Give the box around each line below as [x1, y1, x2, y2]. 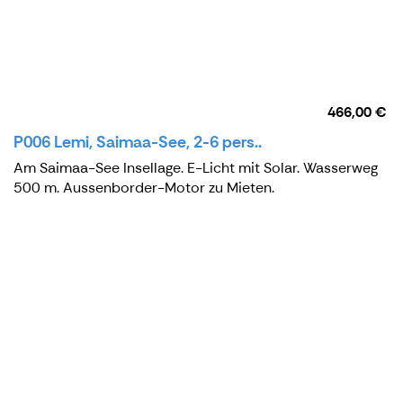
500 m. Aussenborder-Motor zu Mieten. [13, 177, 274, 197]
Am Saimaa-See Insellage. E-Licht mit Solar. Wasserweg [13, 157, 378, 177]
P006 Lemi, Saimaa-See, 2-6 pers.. [13, 130, 262, 153]
